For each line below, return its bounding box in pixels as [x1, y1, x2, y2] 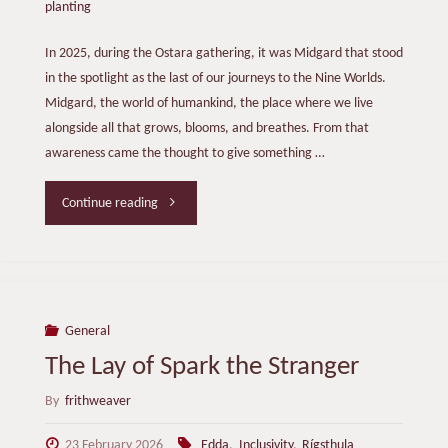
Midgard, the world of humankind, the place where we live [44, 96, 373, 112]
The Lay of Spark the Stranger [44, 353, 365, 381]
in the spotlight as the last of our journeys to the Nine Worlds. [44, 71, 386, 87]
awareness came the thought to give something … [44, 146, 325, 162]
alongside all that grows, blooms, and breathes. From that [44, 121, 369, 137]
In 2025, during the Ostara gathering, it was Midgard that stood [44, 46, 403, 62]
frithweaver [64, 394, 131, 410]
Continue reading [62, 195, 159, 211]
